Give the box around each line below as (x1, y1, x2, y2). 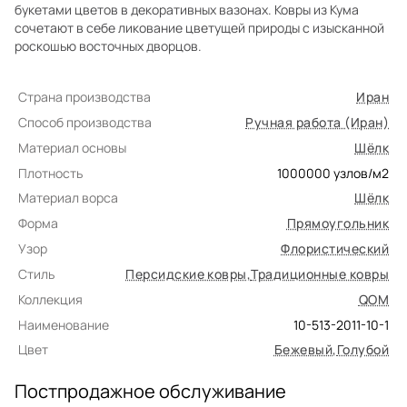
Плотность (18, 164, 83, 182)
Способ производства (18, 114, 152, 131)
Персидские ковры (125, 265, 247, 283)
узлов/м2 (333, 164, 389, 182)
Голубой (336, 341, 389, 358)
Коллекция (18, 291, 83, 308)
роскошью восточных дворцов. (15, 37, 202, 55)
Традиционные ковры (251, 265, 389, 283)
